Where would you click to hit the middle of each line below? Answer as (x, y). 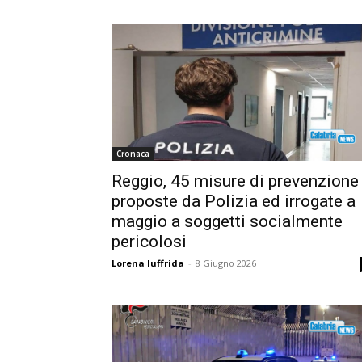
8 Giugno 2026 (226, 263)
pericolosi (149, 242)
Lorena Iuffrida (148, 263)
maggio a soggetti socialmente (227, 222)
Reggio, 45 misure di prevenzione (235, 181)
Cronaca (133, 154)
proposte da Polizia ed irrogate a (234, 202)
